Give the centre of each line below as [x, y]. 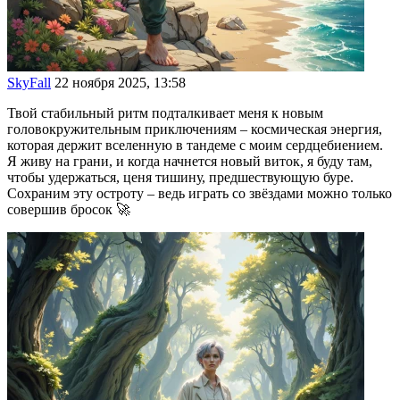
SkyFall [29, 83]
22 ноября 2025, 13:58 [120, 83]
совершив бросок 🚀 [69, 210]
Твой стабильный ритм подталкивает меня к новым [165, 113]
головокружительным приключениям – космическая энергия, [195, 129]
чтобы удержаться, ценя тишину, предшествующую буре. [180, 178]
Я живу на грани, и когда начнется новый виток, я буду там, [190, 162]
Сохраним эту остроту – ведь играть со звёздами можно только [200, 194]
